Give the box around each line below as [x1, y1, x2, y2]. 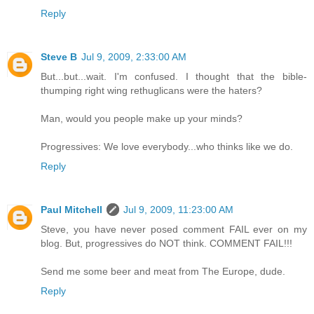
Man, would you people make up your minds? [41, 113, 243, 125]
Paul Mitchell [41, 204, 102, 216]
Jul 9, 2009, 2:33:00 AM [81, 51, 186, 63]
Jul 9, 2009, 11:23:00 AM [123, 204, 233, 216]
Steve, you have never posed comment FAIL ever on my [41, 224, 307, 235]
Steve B [41, 51, 77, 63]
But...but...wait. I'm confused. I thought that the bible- [41, 71, 307, 83]
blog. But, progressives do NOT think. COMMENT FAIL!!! [41, 238, 292, 250]
